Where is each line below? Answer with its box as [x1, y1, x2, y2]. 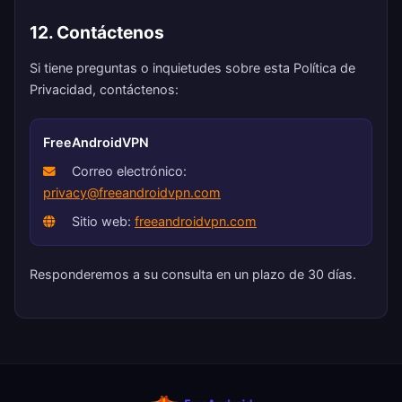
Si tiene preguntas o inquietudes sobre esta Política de [30, 60, 355, 75]
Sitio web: [68, 214, 135, 229]
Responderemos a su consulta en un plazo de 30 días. [30, 267, 356, 282]
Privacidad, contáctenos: [30, 82, 179, 97]
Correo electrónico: [68, 163, 187, 179]
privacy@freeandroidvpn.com [43, 185, 221, 200]
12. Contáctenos [30, 22, 164, 43]
